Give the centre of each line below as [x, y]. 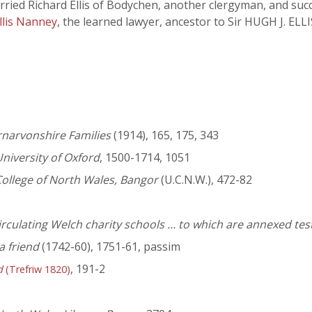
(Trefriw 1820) [37, 270]
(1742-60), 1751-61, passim [110, 247]
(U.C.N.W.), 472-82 [205, 180]
